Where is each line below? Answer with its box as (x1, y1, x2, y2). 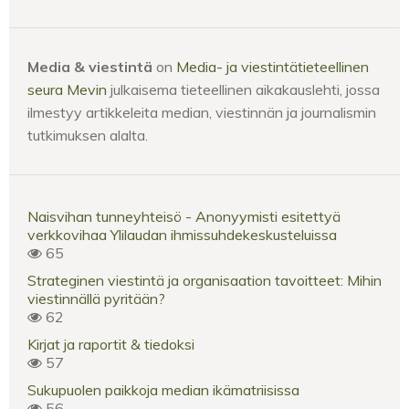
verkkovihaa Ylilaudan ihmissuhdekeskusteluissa (27, 225, 337, 244)
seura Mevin (27, 79, 107, 99)
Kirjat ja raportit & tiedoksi (27, 334, 194, 353)
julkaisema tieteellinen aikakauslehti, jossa (107, 79, 380, 99)
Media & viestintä (27, 57, 152, 76)
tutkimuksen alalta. (27, 125, 148, 144)
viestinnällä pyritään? (27, 288, 165, 308)
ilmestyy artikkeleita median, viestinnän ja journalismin (27, 102, 376, 121)
